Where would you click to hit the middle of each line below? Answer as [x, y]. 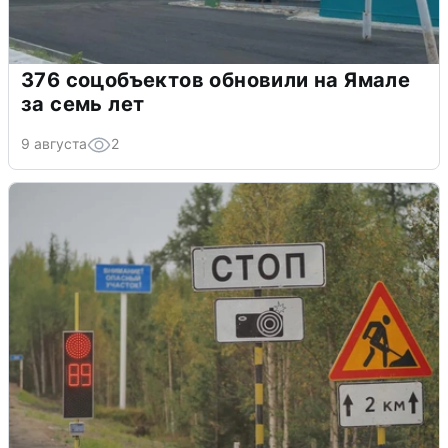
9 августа [54, 144]
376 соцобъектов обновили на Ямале [216, 80]
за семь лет [83, 104]
